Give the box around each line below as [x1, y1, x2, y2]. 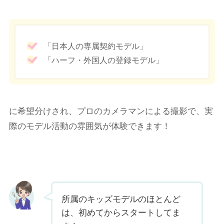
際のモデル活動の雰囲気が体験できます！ [8, 120, 170, 132]
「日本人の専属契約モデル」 [43, 40, 147, 52]
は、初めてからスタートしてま [61, 206, 180, 218]
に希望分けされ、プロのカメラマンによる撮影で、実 [8, 105, 213, 117]
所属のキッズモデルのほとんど [61, 192, 180, 204]
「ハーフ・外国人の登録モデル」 [43, 54, 163, 66]
